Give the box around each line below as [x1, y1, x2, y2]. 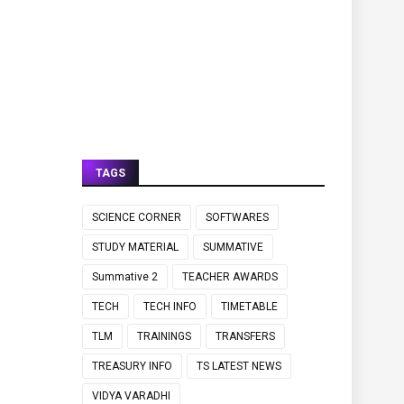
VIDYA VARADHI [91, 390, 170, 402]
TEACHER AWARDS [181, 271, 278, 283]
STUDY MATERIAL [91, 241, 179, 253]
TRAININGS [136, 330, 191, 343]
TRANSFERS [215, 330, 275, 343]
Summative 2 [91, 271, 158, 283]
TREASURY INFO [91, 360, 172, 372]
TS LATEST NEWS [196, 360, 281, 372]
